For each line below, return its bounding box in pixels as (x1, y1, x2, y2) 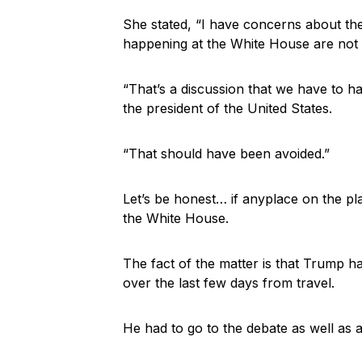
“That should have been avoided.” (123, 145, 330, 162)
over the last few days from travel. (123, 274, 335, 291)
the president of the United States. (123, 99, 332, 116)
